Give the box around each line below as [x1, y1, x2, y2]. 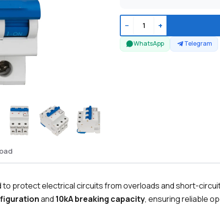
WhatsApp [134, 39, 165, 48]
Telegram [184, 39, 212, 48]
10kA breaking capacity [55, 193, 145, 205]
